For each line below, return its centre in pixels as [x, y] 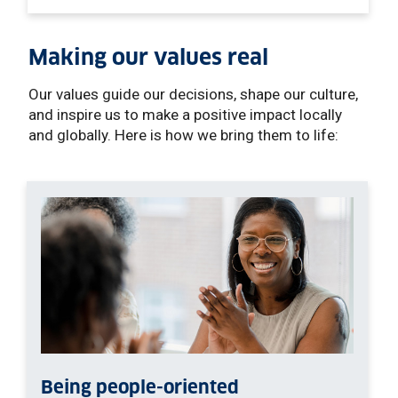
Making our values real [148, 57]
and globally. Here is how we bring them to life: [183, 135]
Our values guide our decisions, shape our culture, [193, 94]
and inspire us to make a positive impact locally [185, 114]
